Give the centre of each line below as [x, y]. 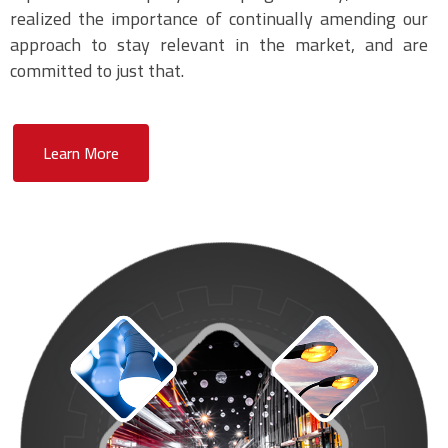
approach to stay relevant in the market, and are [219, 44]
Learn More [81, 153]
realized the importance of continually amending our [219, 18]
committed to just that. [97, 70]
